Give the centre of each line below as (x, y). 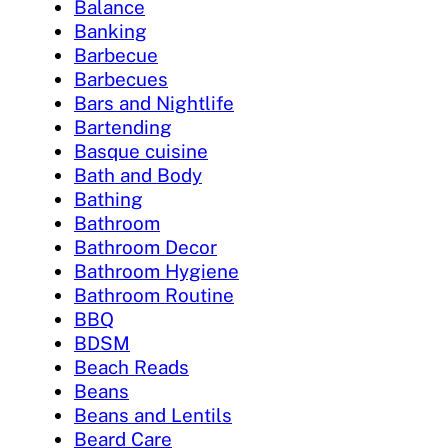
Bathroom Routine (154, 295)
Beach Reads (131, 367)
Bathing (108, 199)
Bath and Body (138, 175)
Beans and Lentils (153, 415)
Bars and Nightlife (154, 103)
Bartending (123, 127)
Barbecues (121, 79)
